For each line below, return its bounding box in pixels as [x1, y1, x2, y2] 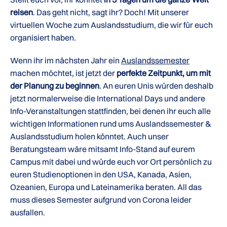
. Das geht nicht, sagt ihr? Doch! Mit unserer [33, 7, 189, 17]
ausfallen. [10, 207, 45, 217]
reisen [10, 7, 33, 17]
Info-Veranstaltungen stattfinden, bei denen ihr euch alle [10, 106, 211, 116]
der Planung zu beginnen [10, 81, 99, 91]
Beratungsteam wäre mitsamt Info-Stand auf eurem [10, 144, 195, 154]
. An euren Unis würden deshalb [99, 81, 213, 91]
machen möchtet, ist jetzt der [10, 68, 117, 78]
